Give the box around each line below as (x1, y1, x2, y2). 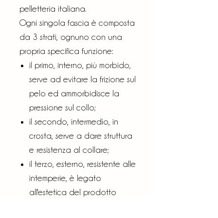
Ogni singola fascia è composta (19, 18, 135, 27)
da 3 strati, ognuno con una (19, 32, 122, 41)
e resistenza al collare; (29, 145, 109, 154)
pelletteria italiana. (19, 3, 87, 13)
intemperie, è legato (29, 173, 101, 182)
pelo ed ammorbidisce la (29, 88, 119, 98)
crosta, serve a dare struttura (29, 130, 132, 140)
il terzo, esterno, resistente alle (29, 159, 136, 168)
